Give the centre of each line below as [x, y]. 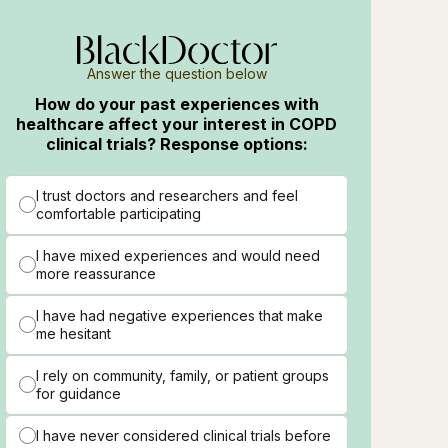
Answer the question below [176, 73]
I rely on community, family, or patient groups [183, 375]
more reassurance [96, 273]
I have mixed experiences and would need [178, 255]
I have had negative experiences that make [180, 315]
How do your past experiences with [176, 103]
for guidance [79, 393]
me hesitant [74, 333]
